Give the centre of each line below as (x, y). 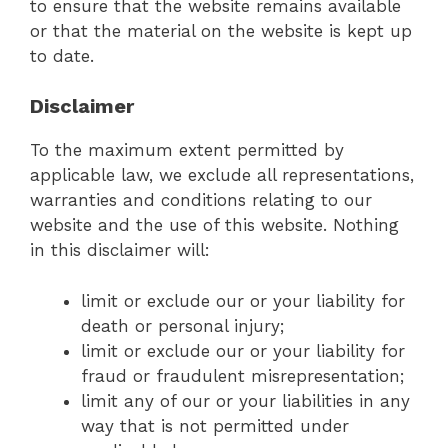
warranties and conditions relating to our (201, 200)
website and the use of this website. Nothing (214, 225)
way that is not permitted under (215, 425)
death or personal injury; (182, 325)
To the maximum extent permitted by (187, 150)
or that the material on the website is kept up (221, 30)
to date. (62, 55)
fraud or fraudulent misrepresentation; (242, 375)
